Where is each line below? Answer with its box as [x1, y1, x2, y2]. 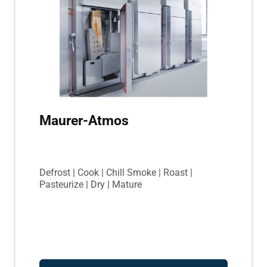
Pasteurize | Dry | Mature [39, 178, 142, 190]
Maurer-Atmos [39, 113, 129, 129]
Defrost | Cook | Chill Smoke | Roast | [39, 166, 193, 178]
